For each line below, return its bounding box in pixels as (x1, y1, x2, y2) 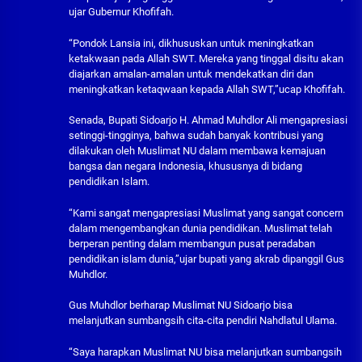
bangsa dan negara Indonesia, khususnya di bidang (69, 160, 302, 173)
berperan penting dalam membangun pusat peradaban (69, 237, 315, 250)
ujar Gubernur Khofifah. (69, 6, 174, 19)
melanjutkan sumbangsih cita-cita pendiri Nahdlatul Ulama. (69, 314, 337, 327)
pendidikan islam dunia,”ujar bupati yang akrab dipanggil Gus (69, 252, 344, 265)
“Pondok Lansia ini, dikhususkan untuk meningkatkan (69, 36, 314, 49)
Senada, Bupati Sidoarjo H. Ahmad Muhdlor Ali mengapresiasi (69, 114, 347, 127)
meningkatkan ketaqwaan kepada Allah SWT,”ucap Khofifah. (69, 82, 345, 95)
